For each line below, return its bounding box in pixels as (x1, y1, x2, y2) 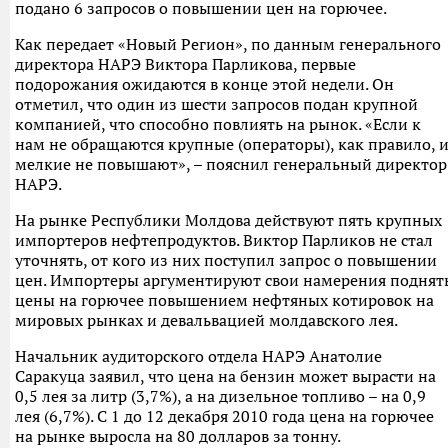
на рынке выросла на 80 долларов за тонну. (15, 426, 341, 446)
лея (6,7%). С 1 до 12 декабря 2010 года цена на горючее (15, 406, 434, 426)
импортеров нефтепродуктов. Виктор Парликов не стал (15, 230, 433, 250)
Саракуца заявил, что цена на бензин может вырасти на (15, 366, 436, 386)
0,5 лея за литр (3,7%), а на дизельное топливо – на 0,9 (15, 386, 426, 406)
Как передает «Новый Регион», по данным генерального (15, 34, 441, 54)
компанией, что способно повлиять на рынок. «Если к (15, 114, 421, 134)
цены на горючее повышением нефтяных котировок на (15, 290, 434, 310)
